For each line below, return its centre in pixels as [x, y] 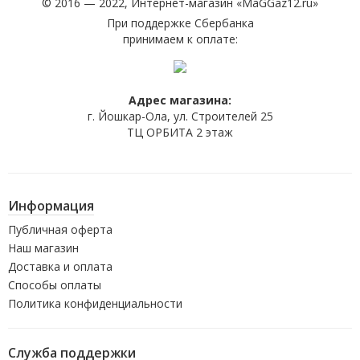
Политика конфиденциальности [95, 303]
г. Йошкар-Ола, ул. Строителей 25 [180, 116]
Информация [51, 205]
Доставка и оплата [60, 266]
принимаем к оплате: [180, 39]
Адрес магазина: [180, 100]
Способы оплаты [55, 284]
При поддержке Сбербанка [180, 22]
